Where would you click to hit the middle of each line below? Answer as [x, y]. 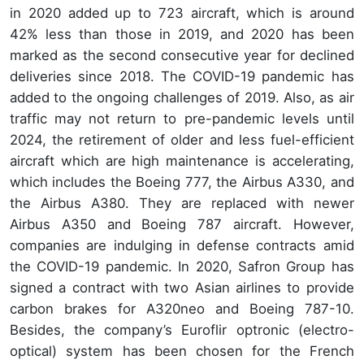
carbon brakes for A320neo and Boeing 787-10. [182, 308]
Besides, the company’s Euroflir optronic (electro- [182, 329]
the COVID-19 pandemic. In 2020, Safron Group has [182, 266]
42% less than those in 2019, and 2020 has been [182, 34]
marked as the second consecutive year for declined [182, 55]
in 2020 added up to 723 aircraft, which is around [182, 13]
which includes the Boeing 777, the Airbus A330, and [182, 182]
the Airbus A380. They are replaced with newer [182, 203]
